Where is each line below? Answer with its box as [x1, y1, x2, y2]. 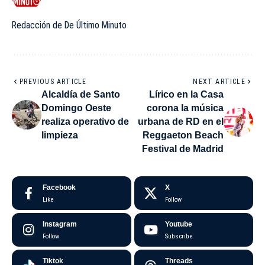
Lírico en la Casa [149, 89, 224, 100]
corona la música [147, 103, 224, 114]
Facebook [43, 183, 76, 192]
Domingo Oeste [41, 103, 111, 114]
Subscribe [164, 232, 192, 241]
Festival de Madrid [142, 144, 224, 154]
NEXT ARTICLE [193, 77, 245, 86]
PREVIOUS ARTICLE [20, 77, 87, 86]
